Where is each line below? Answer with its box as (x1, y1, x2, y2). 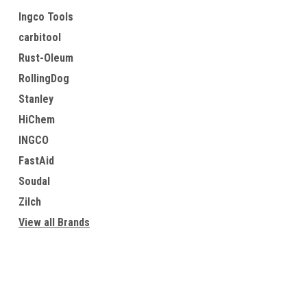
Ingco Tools (19, 10, 73, 23)
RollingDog (19, 72, 69, 85)
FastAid (19, 154, 54, 167)
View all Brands (19, 216, 90, 229)
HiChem (19, 113, 55, 126)
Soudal (19, 175, 50, 188)
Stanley (19, 93, 53, 106)
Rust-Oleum (19, 51, 73, 64)
